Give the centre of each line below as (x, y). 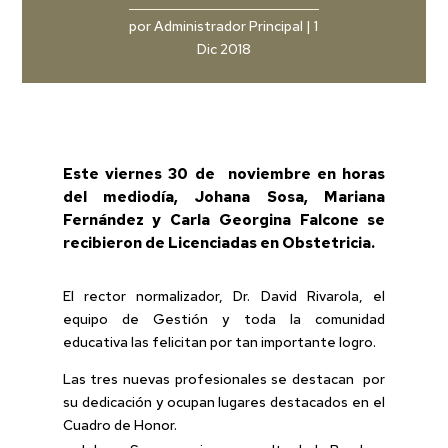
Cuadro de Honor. (119, 425)
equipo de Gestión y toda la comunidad (224, 319)
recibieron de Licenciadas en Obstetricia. (218, 243)
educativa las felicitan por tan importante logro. (219, 342)
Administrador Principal (229, 26)
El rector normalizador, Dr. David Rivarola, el (224, 296)
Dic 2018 (223, 49)
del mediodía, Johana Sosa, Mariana (224, 197)
